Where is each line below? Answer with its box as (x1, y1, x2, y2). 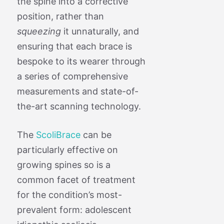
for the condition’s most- (16, 189, 122, 200)
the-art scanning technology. (16, 100, 141, 111)
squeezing (16, 25, 61, 36)
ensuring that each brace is (16, 40, 132, 51)
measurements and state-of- (16, 85, 138, 96)
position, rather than (16, 10, 104, 21)
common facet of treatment (16, 174, 135, 185)
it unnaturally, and (60, 25, 139, 36)
